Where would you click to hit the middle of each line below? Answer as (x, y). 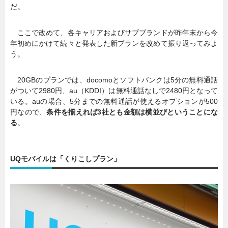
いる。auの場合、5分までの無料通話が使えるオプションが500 (114, 101)
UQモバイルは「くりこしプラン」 (65, 159)
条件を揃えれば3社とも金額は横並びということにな (132, 112)
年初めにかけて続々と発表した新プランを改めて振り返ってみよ (114, 43)
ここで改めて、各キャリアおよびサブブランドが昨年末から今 (114, 32)
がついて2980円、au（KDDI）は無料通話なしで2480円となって (114, 90)
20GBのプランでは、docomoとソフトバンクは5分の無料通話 (114, 80)
